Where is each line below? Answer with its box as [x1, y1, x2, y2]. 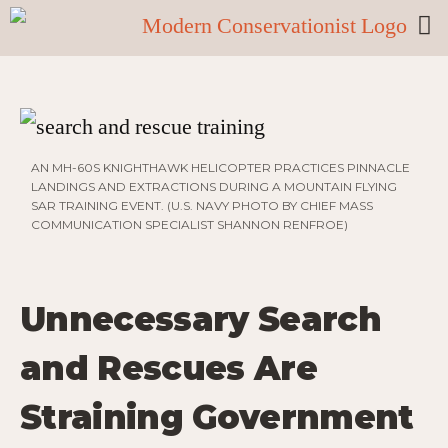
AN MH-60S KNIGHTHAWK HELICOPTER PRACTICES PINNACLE [31, 159, 410, 175]
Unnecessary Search [20, 298, 382, 339]
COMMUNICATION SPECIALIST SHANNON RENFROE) [31, 216, 348, 232]
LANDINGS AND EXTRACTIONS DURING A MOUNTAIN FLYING [31, 178, 397, 194]
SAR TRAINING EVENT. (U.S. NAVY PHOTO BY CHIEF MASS [31, 197, 373, 213]
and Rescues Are [20, 347, 318, 388]
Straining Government [20, 396, 414, 437]
